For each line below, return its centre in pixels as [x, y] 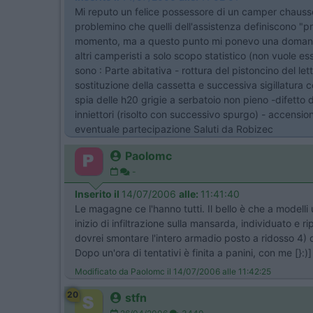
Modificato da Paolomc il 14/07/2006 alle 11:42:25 [173, 271]
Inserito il [98, 194]
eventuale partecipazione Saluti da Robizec [174, 129]
